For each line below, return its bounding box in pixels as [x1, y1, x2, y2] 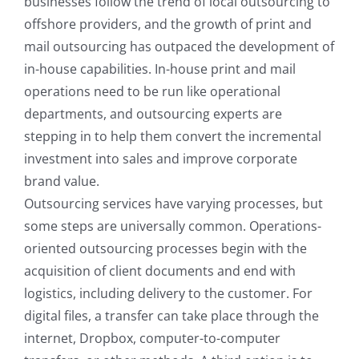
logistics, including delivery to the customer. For [24, 284, 313, 302]
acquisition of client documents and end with [24, 261, 296, 280]
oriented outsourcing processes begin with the [24, 239, 307, 257]
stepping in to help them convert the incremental [24, 127, 321, 145]
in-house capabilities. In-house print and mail [24, 59, 296, 78]
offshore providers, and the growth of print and [24, 14, 312, 33]
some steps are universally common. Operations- [24, 216, 321, 235]
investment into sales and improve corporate [24, 149, 297, 167]
